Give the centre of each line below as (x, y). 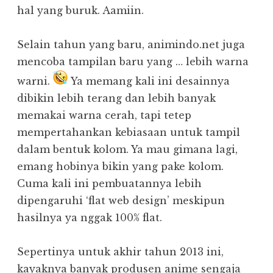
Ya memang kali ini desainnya (149, 81)
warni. (35, 81)
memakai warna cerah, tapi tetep (104, 115)
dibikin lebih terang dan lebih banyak (116, 98)
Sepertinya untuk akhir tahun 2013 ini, (120, 251)
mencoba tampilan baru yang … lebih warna (133, 61)
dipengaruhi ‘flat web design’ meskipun (121, 200)
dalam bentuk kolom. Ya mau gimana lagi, (127, 149)
